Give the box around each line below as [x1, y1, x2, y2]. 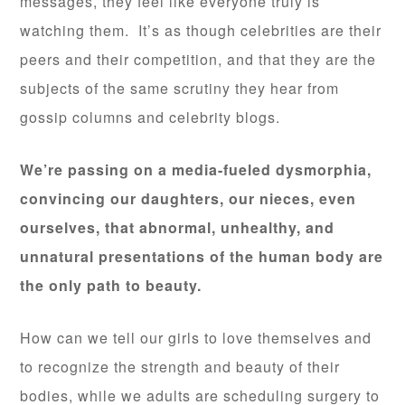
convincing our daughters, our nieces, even [20, 188, 357, 210]
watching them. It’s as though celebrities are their [20, 20, 382, 42]
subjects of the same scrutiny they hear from [20, 78, 340, 99]
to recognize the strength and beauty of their [20, 356, 341, 378]
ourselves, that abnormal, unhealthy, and [20, 217, 335, 239]
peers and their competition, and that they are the [20, 49, 377, 71]
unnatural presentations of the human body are [20, 246, 384, 268]
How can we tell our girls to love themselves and [20, 327, 372, 349]
